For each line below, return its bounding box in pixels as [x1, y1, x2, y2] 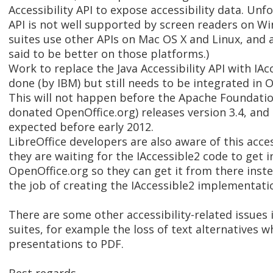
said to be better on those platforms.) [9, 46, 209, 62]
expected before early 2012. [9, 119, 154, 135]
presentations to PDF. [9, 236, 124, 252]
